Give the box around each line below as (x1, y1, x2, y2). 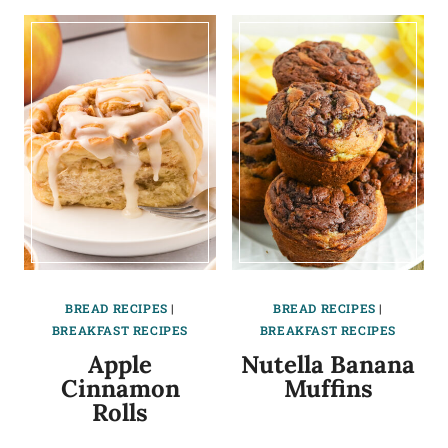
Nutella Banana (241, 348, 415, 380)
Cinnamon (60, 372, 180, 404)
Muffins (283, 372, 373, 404)
